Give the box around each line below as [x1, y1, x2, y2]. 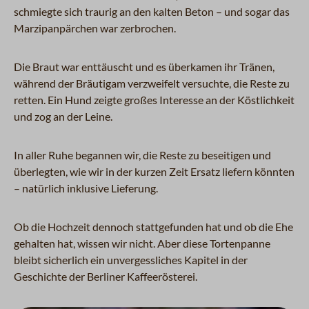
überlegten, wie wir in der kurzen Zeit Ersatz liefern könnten [14, 164, 295, 178]
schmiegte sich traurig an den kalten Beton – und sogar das [14, 4, 290, 18]
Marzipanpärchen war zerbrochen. [14, 21, 180, 34]
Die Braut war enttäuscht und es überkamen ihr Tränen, [14, 59, 275, 73]
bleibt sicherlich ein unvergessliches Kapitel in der [14, 252, 248, 266]
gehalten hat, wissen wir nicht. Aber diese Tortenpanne [14, 236, 270, 250]
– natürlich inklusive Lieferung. [14, 181, 160, 195]
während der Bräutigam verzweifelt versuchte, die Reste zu [14, 76, 290, 90]
